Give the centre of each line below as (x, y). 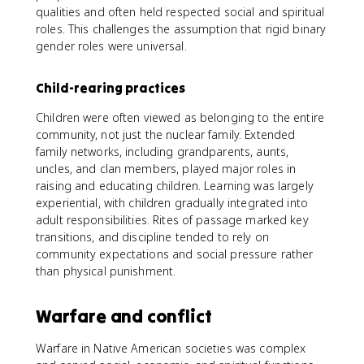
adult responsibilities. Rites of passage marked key (172, 220)
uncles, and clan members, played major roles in (166, 169)
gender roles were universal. (111, 46)
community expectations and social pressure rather (175, 254)
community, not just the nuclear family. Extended (166, 134)
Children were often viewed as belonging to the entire (180, 117)
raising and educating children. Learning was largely (175, 186)
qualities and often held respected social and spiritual (180, 12)
